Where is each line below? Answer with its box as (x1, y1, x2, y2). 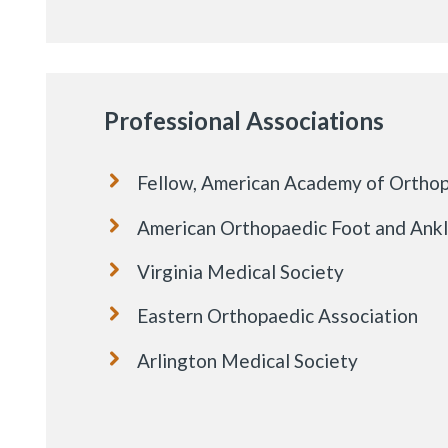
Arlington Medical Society (136, 348, 358, 372)
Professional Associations (103, 106, 384, 136)
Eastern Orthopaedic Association (136, 304, 418, 328)
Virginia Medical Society (136, 259, 344, 283)
